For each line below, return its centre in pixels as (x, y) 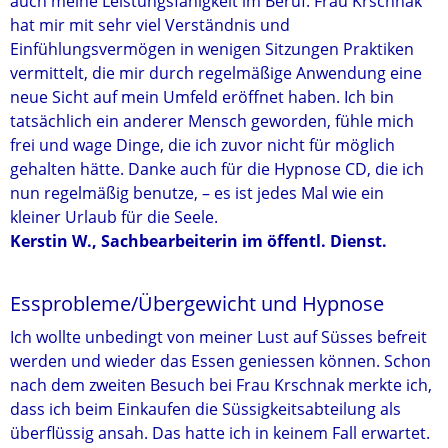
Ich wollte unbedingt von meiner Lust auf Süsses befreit (218, 337)
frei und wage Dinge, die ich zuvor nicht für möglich (202, 145)
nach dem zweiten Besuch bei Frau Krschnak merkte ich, (221, 385)
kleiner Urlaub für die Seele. (114, 217)
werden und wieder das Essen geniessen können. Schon (220, 361)
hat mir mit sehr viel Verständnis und (150, 25)
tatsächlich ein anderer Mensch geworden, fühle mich (212, 121)
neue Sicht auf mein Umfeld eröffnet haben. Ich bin (202, 97)
